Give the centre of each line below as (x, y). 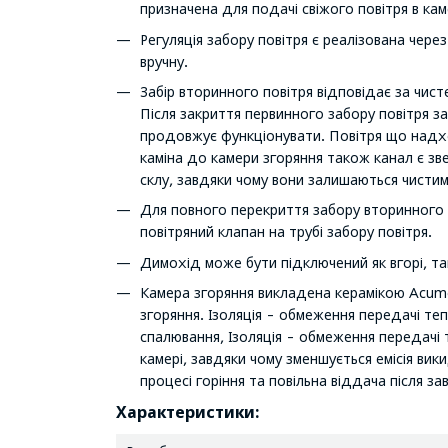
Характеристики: (187, 412)
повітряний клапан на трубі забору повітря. (285, 232)
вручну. (163, 61)
